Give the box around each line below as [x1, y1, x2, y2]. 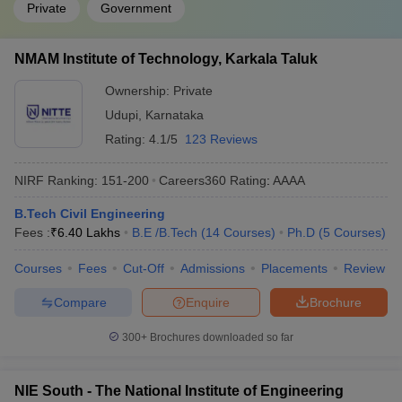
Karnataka [145, 108, 204, 122]
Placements [261, 261, 328, 275]
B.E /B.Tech [132, 225, 197, 240]
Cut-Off [123, 261, 164, 275]
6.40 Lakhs [57, 225, 120, 240]
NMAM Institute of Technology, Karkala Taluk [14, 51, 318, 66]
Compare [53, 294, 107, 310]
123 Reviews [185, 132, 258, 146]
